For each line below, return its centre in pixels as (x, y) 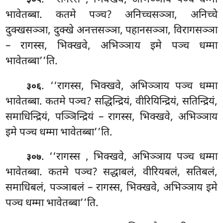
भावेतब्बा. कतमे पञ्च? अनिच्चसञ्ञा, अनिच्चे (111, 15)
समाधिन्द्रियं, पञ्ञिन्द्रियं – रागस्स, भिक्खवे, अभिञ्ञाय (111, 117)
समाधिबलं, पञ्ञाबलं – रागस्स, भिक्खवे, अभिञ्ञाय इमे (111, 188)
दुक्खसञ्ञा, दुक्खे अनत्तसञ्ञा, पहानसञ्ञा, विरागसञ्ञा (111, 31)
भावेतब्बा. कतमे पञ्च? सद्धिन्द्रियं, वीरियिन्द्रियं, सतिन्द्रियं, (111, 102)
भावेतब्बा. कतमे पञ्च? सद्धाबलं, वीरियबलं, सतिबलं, (111, 173)
